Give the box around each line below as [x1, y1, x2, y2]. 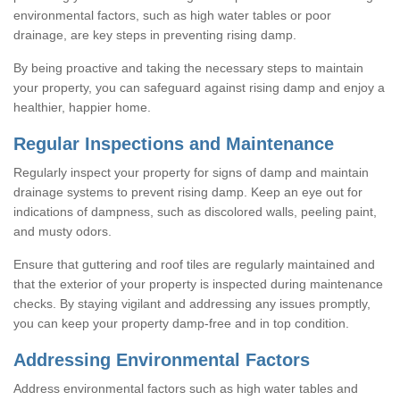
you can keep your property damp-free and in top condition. [13, 315, 349, 330]
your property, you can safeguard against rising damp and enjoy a [13, 79, 385, 95]
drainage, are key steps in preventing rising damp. [13, 27, 296, 42]
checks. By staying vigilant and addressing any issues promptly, [13, 296, 371, 311]
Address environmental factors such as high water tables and [13, 380, 358, 396]
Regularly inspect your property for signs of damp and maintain [13, 164, 369, 179]
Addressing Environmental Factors [13, 349, 310, 370]
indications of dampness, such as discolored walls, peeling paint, [13, 204, 377, 219]
